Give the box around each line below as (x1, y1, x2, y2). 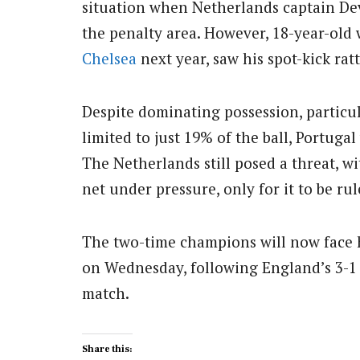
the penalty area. (82, 22, 204, 43)
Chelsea (82, 47, 137, 68)
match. (82, 282, 129, 303)
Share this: (82, 343, 133, 356)
